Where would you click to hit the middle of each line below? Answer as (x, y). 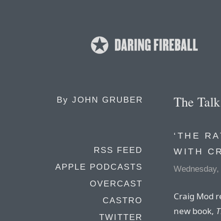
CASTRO (123, 201)
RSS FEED (118, 150)
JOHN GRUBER (108, 100)
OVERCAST (116, 184)
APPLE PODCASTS (99, 167)
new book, (195, 211)
